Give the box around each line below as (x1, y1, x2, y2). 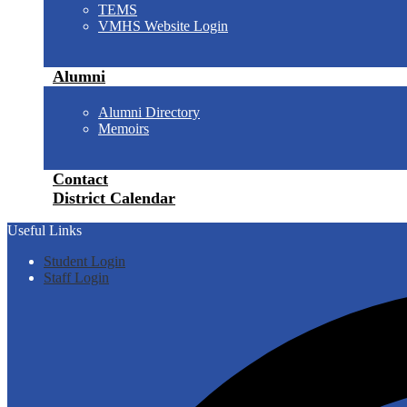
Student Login (44, 253, 125, 269)
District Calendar (53, 189, 175, 207)
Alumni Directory (98, 104, 200, 120)
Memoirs (98, 121, 149, 136)
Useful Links (7, 223, 82, 238)
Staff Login (44, 270, 109, 285)
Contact (53, 170, 108, 188)
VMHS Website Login (98, 18, 228, 34)
